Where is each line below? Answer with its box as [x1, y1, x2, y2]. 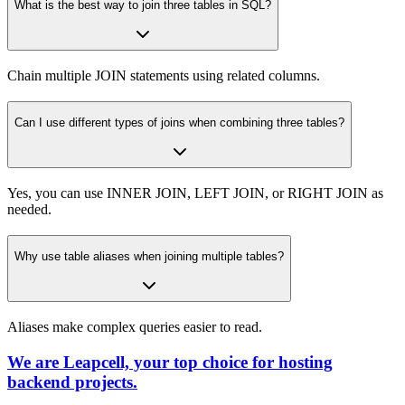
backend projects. [7, 372, 137, 391]
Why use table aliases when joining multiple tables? [14, 250, 284, 264]
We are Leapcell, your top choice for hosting [7, 352, 333, 372]
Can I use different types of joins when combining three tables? [14, 115, 344, 129]
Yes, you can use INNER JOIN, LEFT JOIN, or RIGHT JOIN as [7, 184, 383, 201]
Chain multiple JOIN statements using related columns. [7, 67, 320, 83]
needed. [7, 201, 52, 217]
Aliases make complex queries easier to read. [7, 319, 262, 335]
